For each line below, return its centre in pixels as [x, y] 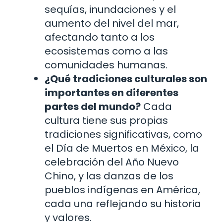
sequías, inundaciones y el [110, 9]
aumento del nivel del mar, [112, 23]
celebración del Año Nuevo [112, 162]
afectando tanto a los [100, 37]
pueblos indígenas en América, [122, 190]
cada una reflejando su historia [123, 203]
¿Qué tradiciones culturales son [126, 79]
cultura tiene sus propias [106, 120]
